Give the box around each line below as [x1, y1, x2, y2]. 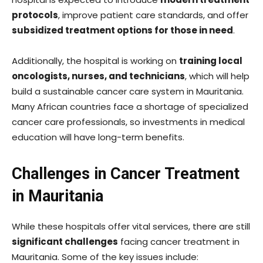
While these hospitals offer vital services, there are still [12, 220, 250, 233]
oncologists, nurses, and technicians [12, 70, 185, 83]
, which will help [185, 70, 249, 83]
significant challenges [12, 235, 118, 248]
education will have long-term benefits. [12, 131, 184, 144]
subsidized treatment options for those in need [12, 24, 233, 37]
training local [179, 55, 242, 68]
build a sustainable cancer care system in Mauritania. [12, 85, 244, 98]
